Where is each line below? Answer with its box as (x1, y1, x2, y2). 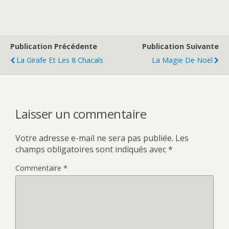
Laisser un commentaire (15, 105, 147, 123)
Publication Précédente (10, 41, 97, 52)
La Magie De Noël (152, 55, 213, 65)
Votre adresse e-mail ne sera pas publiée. (15, 132, 173, 144)
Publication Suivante (142, 41, 219, 52)
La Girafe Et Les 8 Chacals (16, 55, 103, 65)
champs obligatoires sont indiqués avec (15, 144, 168, 155)
